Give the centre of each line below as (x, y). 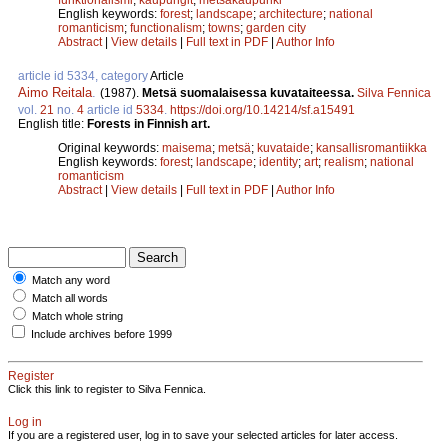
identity (278, 161)
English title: (52, 123)
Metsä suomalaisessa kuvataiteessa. (249, 92)
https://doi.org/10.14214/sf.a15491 (262, 109)
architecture (291, 13)
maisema (187, 147)
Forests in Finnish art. (148, 123)
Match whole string (77, 315)
